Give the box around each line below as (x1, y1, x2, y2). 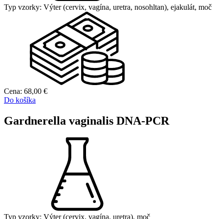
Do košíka (4, 96, 36, 105)
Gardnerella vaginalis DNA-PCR (4, 114, 169, 128)
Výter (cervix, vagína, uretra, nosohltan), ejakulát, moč (42, 3, 212, 12)
